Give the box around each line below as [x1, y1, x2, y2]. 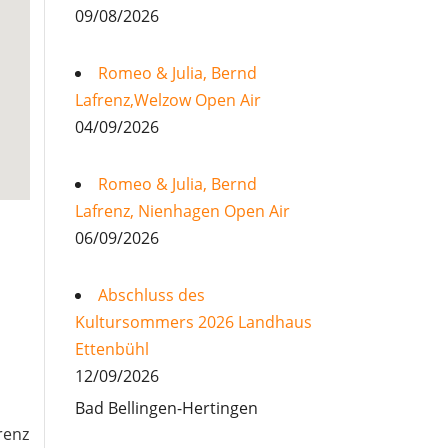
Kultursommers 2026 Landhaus [74, 311, 312, 333]
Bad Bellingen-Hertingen [74, 397, 258, 419]
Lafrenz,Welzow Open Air [74, 89, 261, 111]
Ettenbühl [74, 338, 149, 360]
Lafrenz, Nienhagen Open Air [74, 200, 290, 222]
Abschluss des [97, 284, 205, 306]
